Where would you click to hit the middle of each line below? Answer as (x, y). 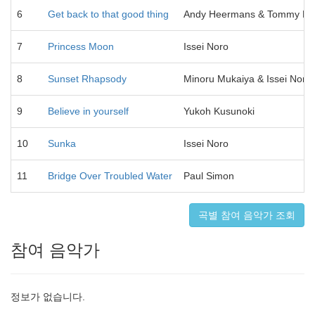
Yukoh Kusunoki (219, 111)
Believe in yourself (88, 111)
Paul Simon (209, 176)
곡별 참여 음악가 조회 (247, 215)
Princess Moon (81, 46)
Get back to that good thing (108, 14)
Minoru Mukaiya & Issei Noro (247, 79)
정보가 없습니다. (48, 297)
